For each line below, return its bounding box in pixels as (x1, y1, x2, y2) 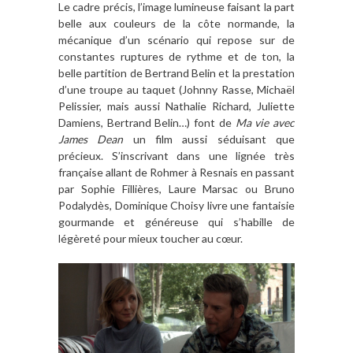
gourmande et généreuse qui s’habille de (58, 215, 295, 229)
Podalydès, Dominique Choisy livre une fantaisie (58, 199, 295, 213)
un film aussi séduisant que (123, 132, 295, 147)
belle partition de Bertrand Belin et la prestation (58, 66, 295, 80)
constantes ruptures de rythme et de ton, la (58, 50, 295, 64)
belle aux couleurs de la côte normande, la (58, 17, 295, 31)
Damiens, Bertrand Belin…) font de (58, 116, 236, 130)
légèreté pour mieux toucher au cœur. (58, 232, 243, 246)
